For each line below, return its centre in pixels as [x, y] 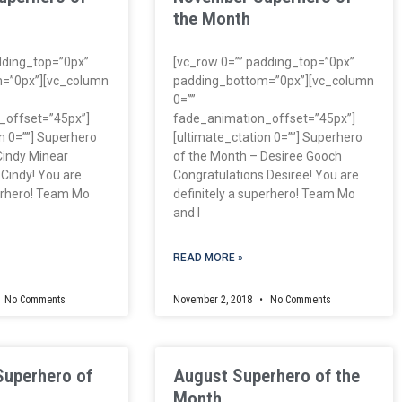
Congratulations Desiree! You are [266, 175]
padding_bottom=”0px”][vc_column [273, 80]
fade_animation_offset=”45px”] [264, 118]
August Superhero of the [266, 376]
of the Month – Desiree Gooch [257, 156]
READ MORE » [208, 257]
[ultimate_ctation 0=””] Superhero [267, 137]
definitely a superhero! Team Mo [264, 193]
